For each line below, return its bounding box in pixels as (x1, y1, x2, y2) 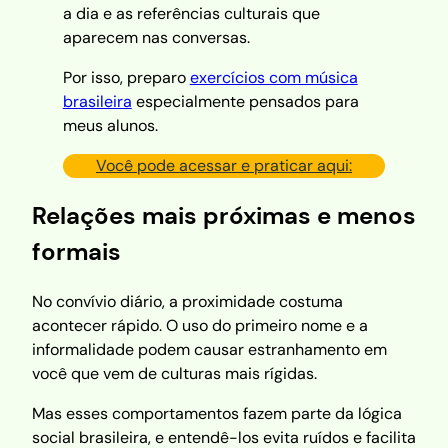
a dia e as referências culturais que (62, 2, 320, 24)
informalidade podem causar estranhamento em (32, 338, 387, 360)
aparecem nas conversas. (62, 26, 250, 48)
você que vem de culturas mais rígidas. (32, 362, 317, 384)
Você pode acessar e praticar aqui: (96, 154, 352, 176)
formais (32, 235, 121, 267)
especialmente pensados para (131, 90, 359, 112)
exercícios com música (189, 66, 358, 88)
